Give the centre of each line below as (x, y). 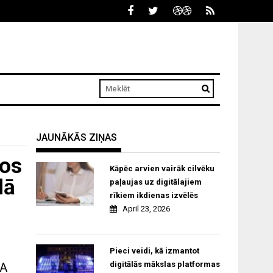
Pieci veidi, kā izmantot (154, 251)
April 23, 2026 (146, 209)
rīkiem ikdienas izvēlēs (154, 196)
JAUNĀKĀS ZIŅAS (77, 138)
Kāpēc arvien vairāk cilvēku (162, 169)
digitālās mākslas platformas (165, 264)
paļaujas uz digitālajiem (155, 182)
